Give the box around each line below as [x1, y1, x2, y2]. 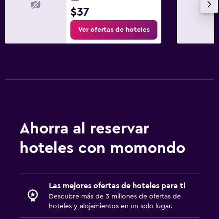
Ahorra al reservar [20, 121, 149, 137]
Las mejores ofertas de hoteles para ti [49, 182, 185, 190]
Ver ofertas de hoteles [78, 26, 150, 34]
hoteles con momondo [20, 140, 185, 156]
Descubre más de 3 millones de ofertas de [49, 193, 181, 200]
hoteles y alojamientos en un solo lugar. [49, 203, 173, 210]
